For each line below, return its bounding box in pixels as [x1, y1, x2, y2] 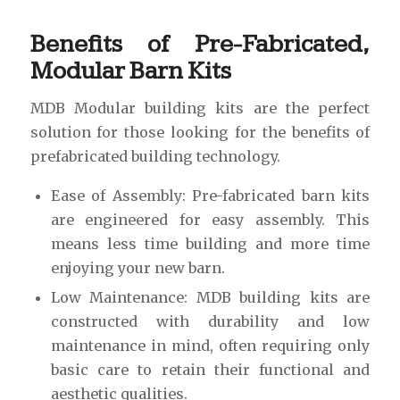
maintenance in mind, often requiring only [50, 336, 371, 354]
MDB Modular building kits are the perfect [29, 99, 371, 118]
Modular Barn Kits [29, 55, 231, 86]
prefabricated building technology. [29, 147, 280, 166]
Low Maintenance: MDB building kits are [50, 287, 371, 306]
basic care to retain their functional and [50, 360, 371, 379]
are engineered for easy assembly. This [50, 210, 371, 229]
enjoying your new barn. [50, 258, 225, 277]
